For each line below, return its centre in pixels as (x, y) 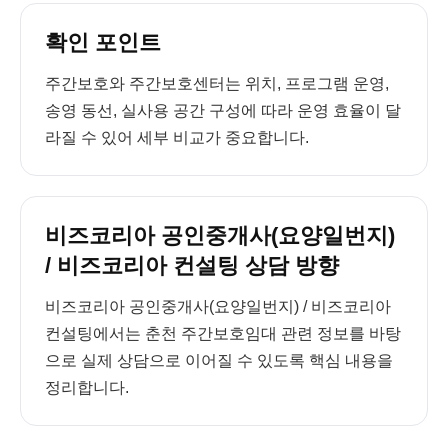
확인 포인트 (103, 42)
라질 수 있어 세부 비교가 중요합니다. (177, 137)
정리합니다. (87, 387)
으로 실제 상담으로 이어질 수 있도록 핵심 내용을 (219, 360)
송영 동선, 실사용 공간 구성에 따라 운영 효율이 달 (223, 110)
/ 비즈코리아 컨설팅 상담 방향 (192, 265)
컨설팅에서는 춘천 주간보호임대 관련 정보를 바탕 (223, 333)
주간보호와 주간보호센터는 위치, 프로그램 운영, (217, 83)
